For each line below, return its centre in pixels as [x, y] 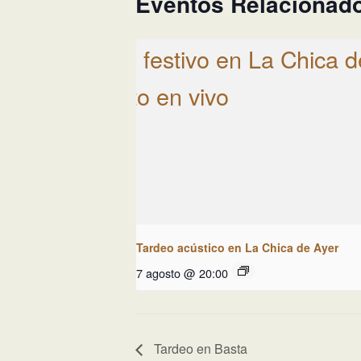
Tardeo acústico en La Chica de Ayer [237, 247]
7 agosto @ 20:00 [182, 272]
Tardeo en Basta [199, 348]
